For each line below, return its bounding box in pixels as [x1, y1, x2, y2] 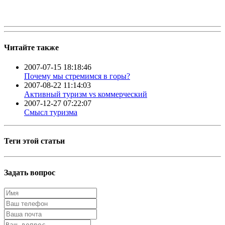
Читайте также [4, 43, 59, 52]
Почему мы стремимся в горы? [24, 71, 130, 80]
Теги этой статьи [4, 137, 65, 146]
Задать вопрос [4, 168, 55, 177]
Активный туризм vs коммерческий [24, 89, 147, 98]
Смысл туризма [24, 107, 77, 117]
